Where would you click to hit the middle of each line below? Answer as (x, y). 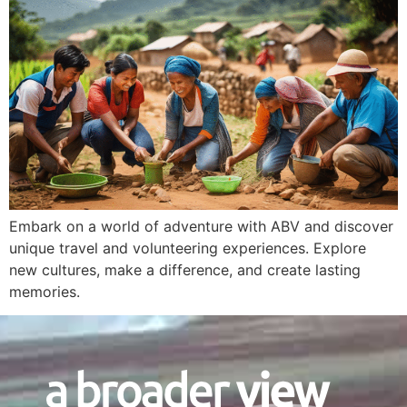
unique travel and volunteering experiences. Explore (188, 248)
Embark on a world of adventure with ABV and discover (201, 227)
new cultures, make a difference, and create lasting (185, 270)
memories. (45, 292)
